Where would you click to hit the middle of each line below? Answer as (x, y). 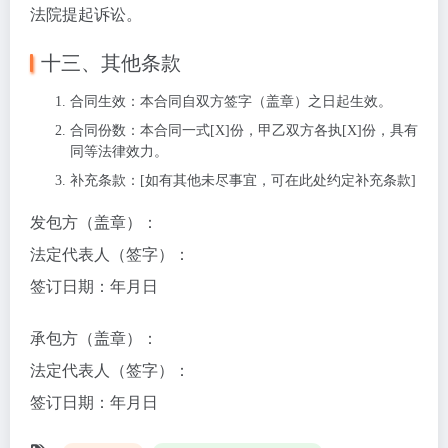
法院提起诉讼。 (86, 14)
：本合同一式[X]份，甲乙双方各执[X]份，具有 (272, 130)
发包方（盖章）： (94, 222)
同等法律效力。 (119, 151)
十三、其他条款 (111, 63)
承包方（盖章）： (94, 338)
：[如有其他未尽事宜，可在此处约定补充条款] (271, 180)
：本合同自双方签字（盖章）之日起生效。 (259, 101)
